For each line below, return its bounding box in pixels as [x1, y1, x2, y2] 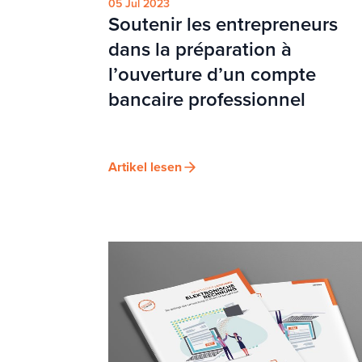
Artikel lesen [108, 157, 182, 176]
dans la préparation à [108, 34, 292, 64]
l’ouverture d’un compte [108, 59, 316, 89]
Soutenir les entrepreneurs [108, 9, 338, 39]
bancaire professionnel [108, 84, 305, 114]
